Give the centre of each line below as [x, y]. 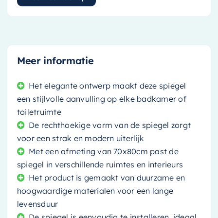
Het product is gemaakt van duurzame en [107, 177]
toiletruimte [39, 112]
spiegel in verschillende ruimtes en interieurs [100, 164]
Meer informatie [55, 60]
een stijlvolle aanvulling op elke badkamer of [101, 99]
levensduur [37, 204]
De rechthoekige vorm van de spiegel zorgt [110, 125]
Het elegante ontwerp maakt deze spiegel [108, 85]
